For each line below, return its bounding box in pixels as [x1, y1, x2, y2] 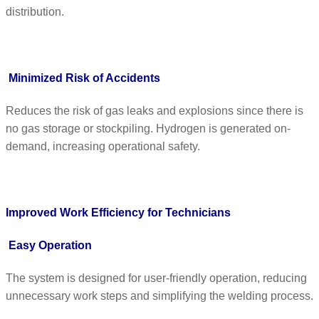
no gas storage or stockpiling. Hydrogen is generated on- [6, 122, 291, 135]
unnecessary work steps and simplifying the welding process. [6, 290, 313, 303]
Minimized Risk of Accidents [9, 71, 160, 84]
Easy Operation [9, 239, 92, 251]
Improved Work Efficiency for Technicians [6, 206, 231, 219]
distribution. [6, 6, 64, 19]
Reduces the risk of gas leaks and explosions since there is [6, 105, 303, 117]
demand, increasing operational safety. [6, 140, 200, 153]
